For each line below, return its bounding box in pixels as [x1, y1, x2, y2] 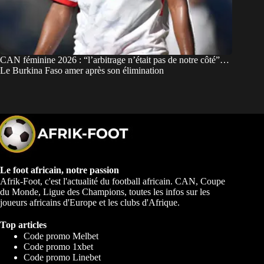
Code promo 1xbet [24, 242, 93, 252]
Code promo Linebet [24, 252, 101, 263]
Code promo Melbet [24, 231, 98, 242]
